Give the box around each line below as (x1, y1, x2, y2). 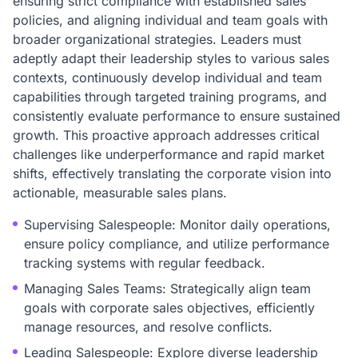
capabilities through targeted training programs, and (13, 89, 327, 105)
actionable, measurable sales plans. (13, 185, 227, 201)
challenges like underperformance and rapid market (13, 146, 324, 162)
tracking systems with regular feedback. (24, 255, 265, 271)
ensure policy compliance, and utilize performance (24, 236, 329, 252)
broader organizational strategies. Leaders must (13, 31, 301, 47)
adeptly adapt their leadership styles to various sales (13, 50, 329, 66)
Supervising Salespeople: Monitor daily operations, (24, 217, 331, 233)
